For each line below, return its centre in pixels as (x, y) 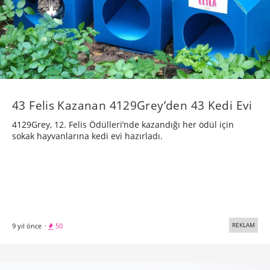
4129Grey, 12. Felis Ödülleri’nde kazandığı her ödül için (123, 125)
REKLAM (243, 225)
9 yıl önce (27, 226)
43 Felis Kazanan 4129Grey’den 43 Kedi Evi (132, 105)
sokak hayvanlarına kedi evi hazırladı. (87, 136)
